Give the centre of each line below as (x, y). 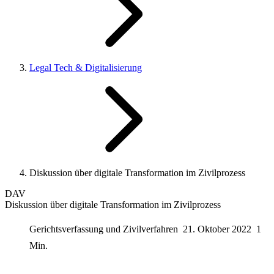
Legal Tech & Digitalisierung (86, 68)
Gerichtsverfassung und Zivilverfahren (105, 229)
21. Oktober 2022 (217, 229)
